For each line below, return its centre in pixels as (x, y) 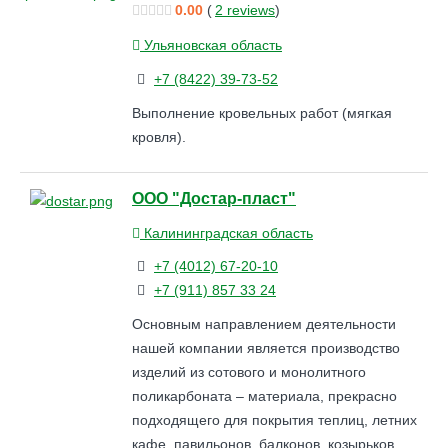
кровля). (159, 136)
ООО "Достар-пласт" (214, 198)
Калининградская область (226, 232)
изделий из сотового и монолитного (249, 372)
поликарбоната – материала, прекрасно (264, 396)
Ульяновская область (211, 45)
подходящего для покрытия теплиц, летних (274, 420)
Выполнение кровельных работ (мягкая (262, 112)
